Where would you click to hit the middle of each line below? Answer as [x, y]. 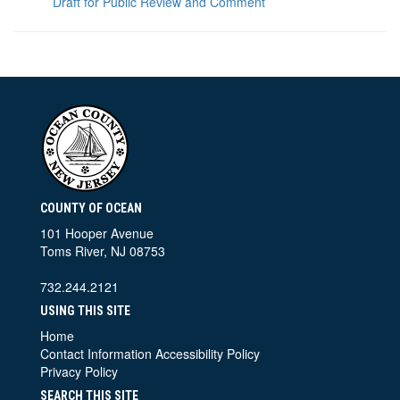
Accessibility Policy [208, 353]
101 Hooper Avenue [97, 233]
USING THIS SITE [85, 310]
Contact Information [96, 353]
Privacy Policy [79, 371]
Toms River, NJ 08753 [103, 250]
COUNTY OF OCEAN [91, 208]
